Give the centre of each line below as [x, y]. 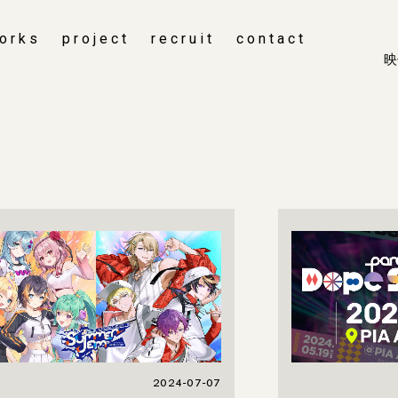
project [96, 39]
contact [271, 39]
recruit [183, 39]
